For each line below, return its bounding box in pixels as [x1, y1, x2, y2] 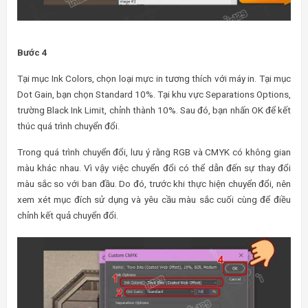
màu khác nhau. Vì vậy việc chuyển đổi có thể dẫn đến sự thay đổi [17, 162, 291, 173]
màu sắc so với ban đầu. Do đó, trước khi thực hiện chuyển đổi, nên [17, 177, 291, 189]
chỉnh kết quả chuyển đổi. [17, 209, 118, 221]
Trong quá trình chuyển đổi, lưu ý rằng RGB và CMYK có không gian [17, 146, 291, 157]
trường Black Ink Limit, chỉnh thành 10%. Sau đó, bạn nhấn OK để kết [17, 104, 291, 115]
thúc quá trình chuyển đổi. [17, 120, 120, 131]
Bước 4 [17, 46, 47, 58]
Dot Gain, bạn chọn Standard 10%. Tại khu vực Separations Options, [17, 88, 291, 100]
